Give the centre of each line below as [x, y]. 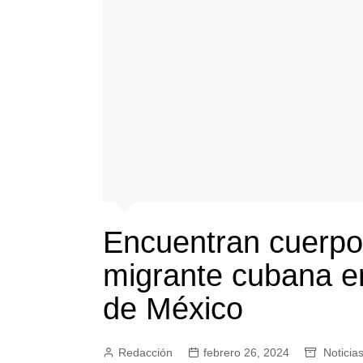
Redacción [145, 352]
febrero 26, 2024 [246, 352]
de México [173, 308]
